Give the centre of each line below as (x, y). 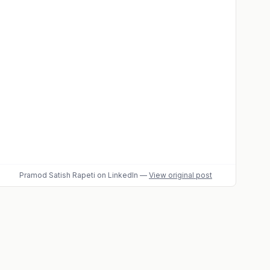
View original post (181, 175)
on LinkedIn (117, 175)
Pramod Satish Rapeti (57, 175)
